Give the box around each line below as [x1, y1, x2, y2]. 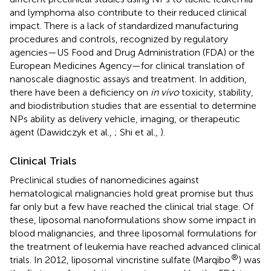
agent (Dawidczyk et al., [10, 126, 114, 138]
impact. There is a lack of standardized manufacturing [10, 19, 238, 31]
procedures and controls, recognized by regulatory [10, 33, 228, 45]
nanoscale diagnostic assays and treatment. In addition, [10, 73, 247, 85]
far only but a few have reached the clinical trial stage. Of [10, 200, 253, 212]
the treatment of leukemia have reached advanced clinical [10, 240, 261, 252]
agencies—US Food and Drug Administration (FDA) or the [10, 46, 255, 58]
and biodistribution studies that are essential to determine [10, 99, 256, 111]
